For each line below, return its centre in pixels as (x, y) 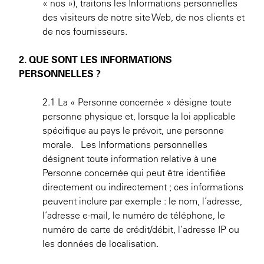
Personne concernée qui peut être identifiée (134, 173)
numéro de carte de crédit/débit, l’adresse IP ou (141, 229)
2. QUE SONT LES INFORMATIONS (95, 60)
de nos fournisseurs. (85, 31)
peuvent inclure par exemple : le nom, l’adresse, (142, 201)
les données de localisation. (100, 243)
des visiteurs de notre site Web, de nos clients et (143, 17)
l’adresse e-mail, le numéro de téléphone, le (134, 215)
